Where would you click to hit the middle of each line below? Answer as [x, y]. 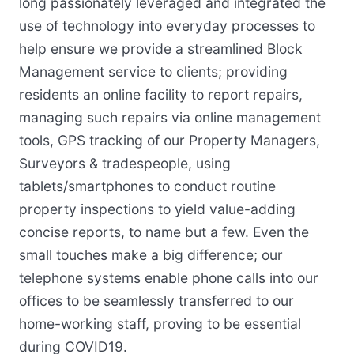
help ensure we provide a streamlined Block [161, 49]
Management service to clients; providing [153, 72]
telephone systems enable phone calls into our [169, 278]
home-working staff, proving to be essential [160, 324]
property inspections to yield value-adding [157, 209]
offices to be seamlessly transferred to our [156, 301]
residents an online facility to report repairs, [161, 94]
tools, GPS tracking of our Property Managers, [169, 140]
